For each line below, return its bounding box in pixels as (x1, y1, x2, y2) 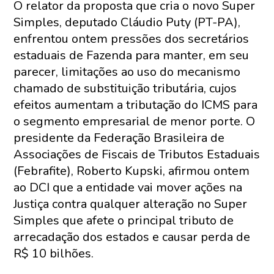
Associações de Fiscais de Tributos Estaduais (13, 146, 261, 163)
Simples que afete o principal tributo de (13, 212, 234, 229)
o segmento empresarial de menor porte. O (13, 113, 256, 130)
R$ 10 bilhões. (13, 245, 94, 262)
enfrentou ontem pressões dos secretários (13, 31, 250, 47)
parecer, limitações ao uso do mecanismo (13, 64, 241, 80)
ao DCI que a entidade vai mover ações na (13, 179, 243, 196)
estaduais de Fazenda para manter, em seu (13, 47, 250, 64)
